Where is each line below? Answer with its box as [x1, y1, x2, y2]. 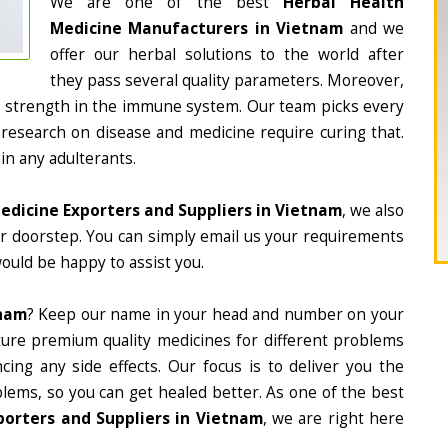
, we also [342, 200, 404, 221]
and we [343, 18, 405, 39]
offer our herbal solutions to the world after [50, 44, 404, 65]
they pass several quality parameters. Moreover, [50, 70, 404, 91]
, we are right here [262, 408, 405, 429]
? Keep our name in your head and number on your [26, 304, 405, 325]
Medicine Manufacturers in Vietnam [50, 18, 344, 39]
